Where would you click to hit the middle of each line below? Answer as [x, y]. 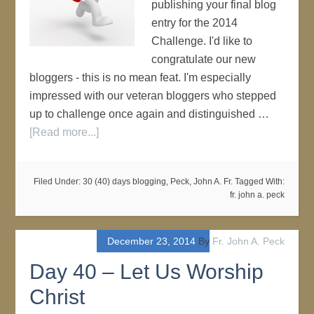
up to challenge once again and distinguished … [150, 114]
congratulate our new [204, 59]
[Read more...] [64, 132]
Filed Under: [58, 182]
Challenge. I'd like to [202, 41]
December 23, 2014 [151, 241]
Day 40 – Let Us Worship [147, 272]
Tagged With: [259, 182]
